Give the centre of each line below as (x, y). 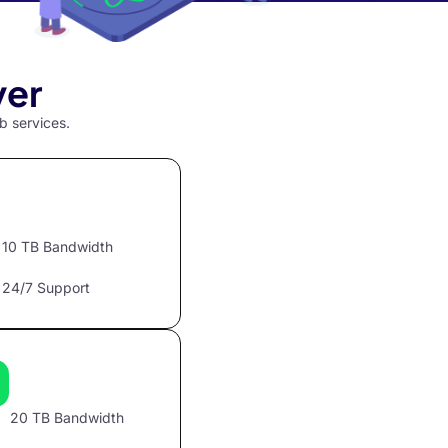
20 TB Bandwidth (67, 417)
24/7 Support (46, 287)
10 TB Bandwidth (58, 246)
